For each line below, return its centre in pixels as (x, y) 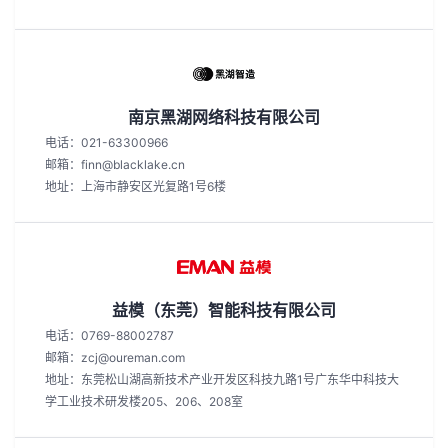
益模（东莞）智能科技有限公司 (224, 310)
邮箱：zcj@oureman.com (115, 357)
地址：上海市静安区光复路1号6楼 (135, 186)
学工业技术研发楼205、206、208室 (144, 401)
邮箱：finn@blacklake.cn (115, 164)
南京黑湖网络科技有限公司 (224, 117)
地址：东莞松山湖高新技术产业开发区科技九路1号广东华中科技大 (222, 379)
